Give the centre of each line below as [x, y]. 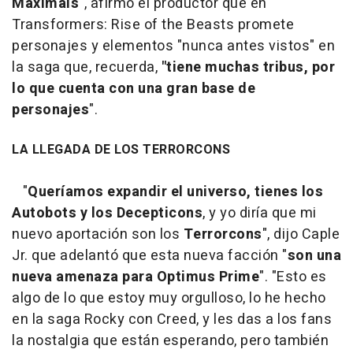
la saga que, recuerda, [87, 67]
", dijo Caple [301, 234]
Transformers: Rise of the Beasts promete [153, 24]
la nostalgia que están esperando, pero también [170, 340]
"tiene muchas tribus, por [248, 67]
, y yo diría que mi [260, 213]
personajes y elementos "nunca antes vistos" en [173, 46]
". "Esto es [293, 277]
